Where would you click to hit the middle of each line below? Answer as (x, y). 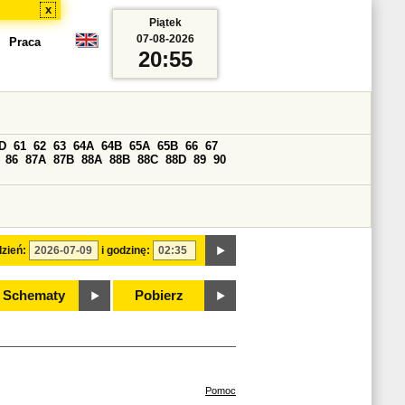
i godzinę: (126, 250)
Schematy (33, 296)
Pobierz (159, 296)
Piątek (165, 23)
